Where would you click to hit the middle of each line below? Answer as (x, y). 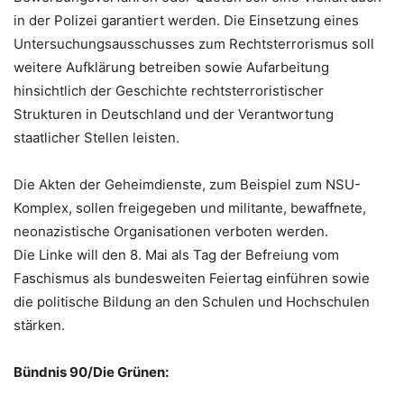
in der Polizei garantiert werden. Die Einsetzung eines (186, 20)
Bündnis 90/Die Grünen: (91, 372)
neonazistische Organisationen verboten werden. (171, 231)
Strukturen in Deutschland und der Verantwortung (174, 114)
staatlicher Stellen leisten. (96, 137)
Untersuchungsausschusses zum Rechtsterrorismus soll (194, 43)
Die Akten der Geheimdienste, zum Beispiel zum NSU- (187, 184)
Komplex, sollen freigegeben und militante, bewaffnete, (190, 207)
